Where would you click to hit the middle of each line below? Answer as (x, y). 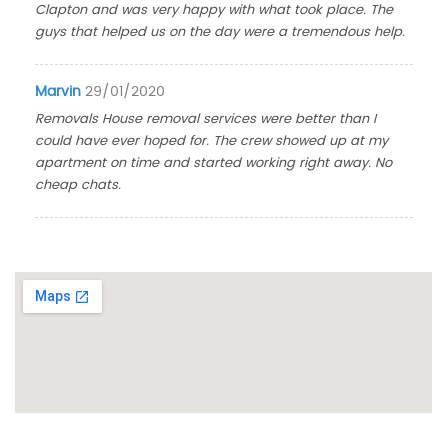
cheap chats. (78, 185)
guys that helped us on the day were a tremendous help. (220, 32)
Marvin (58, 92)
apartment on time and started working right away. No (214, 163)
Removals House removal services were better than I (206, 119)
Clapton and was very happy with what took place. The (214, 10)
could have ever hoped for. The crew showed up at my (212, 141)
